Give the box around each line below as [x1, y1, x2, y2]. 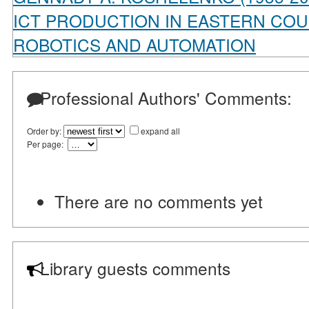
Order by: [27, 125, 63, 137]
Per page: [27, 138, 68, 150]
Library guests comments [35, 256, 230, 281]
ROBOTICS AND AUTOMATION [13, 32, 256, 57]
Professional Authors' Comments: [35, 86, 292, 110]
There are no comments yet [54, 189, 263, 214]
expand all [141, 125, 180, 137]
